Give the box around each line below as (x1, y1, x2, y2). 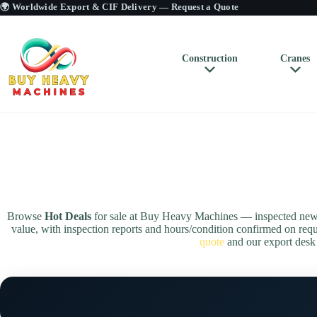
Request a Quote (171, 1, 239, 12)
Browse (6, 210, 45, 223)
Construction (182, 53, 238, 64)
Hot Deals (44, 210, 91, 223)
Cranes (280, 53, 310, 64)
